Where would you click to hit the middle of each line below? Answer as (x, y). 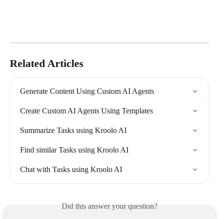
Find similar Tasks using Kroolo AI (74, 150)
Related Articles (47, 63)
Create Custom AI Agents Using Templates (87, 110)
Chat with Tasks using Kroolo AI (71, 169)
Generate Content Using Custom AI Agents (87, 91)
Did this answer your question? (109, 206)
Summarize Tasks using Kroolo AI (73, 130)
